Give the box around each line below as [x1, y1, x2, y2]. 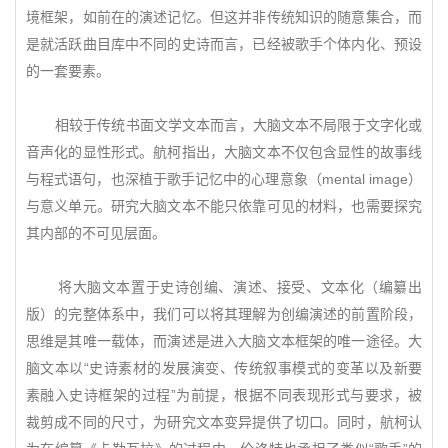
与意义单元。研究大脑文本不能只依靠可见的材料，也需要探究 [26, 198, 422, 214]
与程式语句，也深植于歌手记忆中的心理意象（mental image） [26, 171, 422, 187]
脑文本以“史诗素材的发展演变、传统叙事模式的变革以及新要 [26, 360, 422, 376]
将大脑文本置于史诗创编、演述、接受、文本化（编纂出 [26, 279, 422, 295]
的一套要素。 [26, 63, 110, 79]
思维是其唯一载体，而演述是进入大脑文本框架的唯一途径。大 [26, 333, 422, 349]
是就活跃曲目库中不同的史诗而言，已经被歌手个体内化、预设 [26, 36, 422, 52]
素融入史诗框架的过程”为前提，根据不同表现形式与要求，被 [26, 387, 422, 403]
